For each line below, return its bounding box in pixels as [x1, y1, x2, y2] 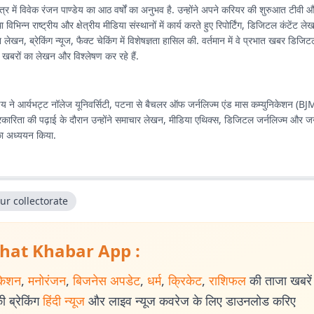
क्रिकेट [168, 272, 202, 289]
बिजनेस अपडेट [73, 272, 140, 289]
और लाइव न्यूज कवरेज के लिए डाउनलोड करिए [88, 292, 296, 309]
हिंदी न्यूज [43, 292, 85, 309]
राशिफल [209, 272, 246, 289]
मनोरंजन [28, 272, 66, 289]
